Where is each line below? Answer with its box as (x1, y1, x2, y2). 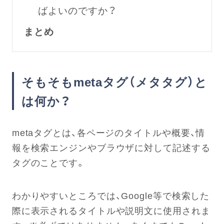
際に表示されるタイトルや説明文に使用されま (11, 203, 210, 217)
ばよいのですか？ (38, 2, 116, 17)
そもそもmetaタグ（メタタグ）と (21, 72, 207, 91)
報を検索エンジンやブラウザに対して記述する (11, 140, 210, 154)
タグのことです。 (11, 155, 85, 169)
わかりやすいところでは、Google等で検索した (11, 188, 210, 202)
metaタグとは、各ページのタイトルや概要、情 (11, 125, 205, 139)
